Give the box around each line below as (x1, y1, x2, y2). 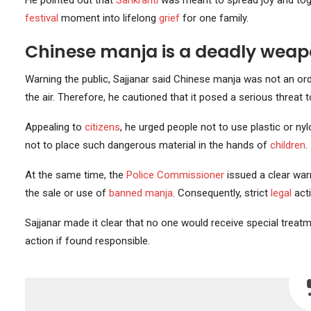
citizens (84, 121, 120, 134)
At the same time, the (24, 169, 126, 182)
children (269, 139, 305, 152)
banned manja (108, 187, 173, 200)
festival (24, 12, 58, 25)
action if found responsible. (24, 235, 150, 248)
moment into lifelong (58, 12, 159, 25)
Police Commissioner (126, 169, 224, 182)
